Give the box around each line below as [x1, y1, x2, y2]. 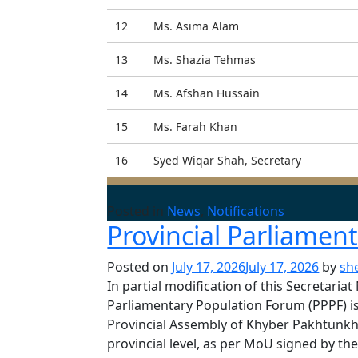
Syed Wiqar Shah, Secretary [153, 153, 302, 168]
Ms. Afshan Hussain [153, 86, 261, 101]
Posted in [107, 202, 168, 220]
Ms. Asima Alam [153, 18, 240, 34]
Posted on [107, 258, 173, 276]
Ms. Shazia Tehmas [153, 52, 257, 67]
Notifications [207, 202, 285, 220]
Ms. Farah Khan [153, 119, 238, 134]
